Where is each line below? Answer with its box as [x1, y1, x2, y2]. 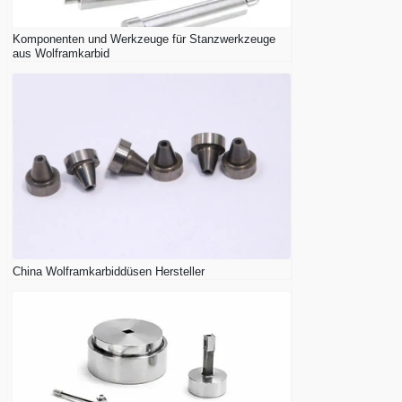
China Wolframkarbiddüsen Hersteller [13, 264, 205, 278]
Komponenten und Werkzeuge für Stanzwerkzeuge [13, 31, 275, 46]
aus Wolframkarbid [13, 46, 109, 60]
